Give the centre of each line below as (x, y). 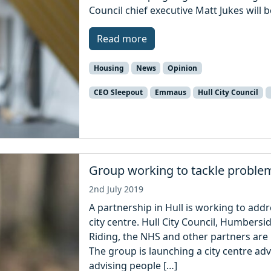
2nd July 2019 (116, 189)
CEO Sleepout (118, 92)
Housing (109, 68)
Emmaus (170, 92)
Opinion (183, 68)
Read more (122, 38)
